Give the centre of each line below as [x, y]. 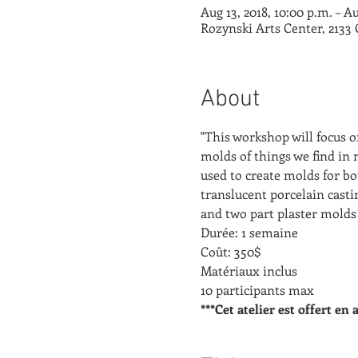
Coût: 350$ [231, 251]
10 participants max [257, 289]
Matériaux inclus [249, 270]
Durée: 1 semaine [249, 232]
